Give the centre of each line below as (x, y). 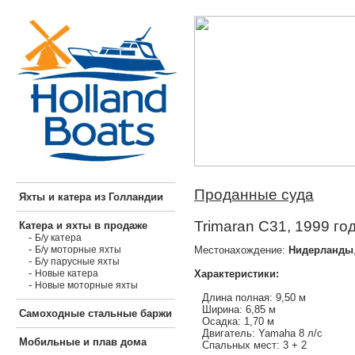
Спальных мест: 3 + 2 (254, 345)
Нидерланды (321, 250)
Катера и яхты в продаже (83, 225)
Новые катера (67, 273)
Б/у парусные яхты (77, 261)
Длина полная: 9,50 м (254, 297)
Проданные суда (254, 195)
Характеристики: (237, 273)
